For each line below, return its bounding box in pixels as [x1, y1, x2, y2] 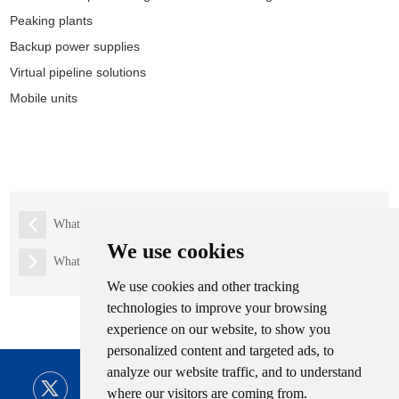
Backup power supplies [10, 38, 141, 53]
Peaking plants [10, 12, 94, 28]
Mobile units [10, 90, 78, 105]
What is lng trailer [53, 255, 146, 269]
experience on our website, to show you [106, 322, 330, 337]
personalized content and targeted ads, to [106, 343, 334, 358]
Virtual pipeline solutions [10, 64, 147, 79]
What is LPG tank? [53, 217, 151, 232]
